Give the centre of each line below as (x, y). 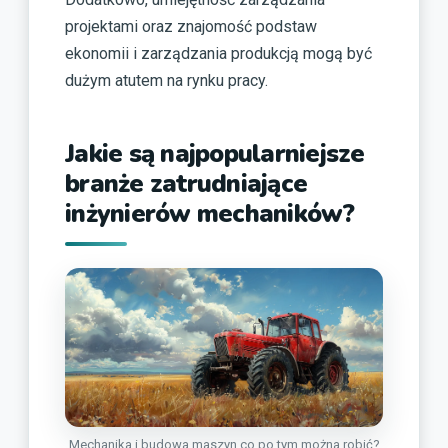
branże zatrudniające (186, 184)
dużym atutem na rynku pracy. (166, 80)
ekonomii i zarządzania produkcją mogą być (218, 53)
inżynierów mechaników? (210, 214)
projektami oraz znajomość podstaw (191, 26)
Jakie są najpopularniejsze (215, 154)
